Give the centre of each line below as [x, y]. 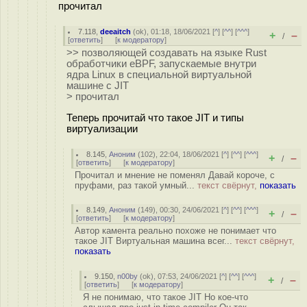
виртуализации [102, 128]
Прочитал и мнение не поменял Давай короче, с [175, 175]
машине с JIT [98, 86]
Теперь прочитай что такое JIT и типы [155, 118]
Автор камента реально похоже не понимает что [175, 231]
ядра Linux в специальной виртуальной [159, 75]
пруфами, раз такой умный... [136, 185]
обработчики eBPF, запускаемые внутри [161, 64]
